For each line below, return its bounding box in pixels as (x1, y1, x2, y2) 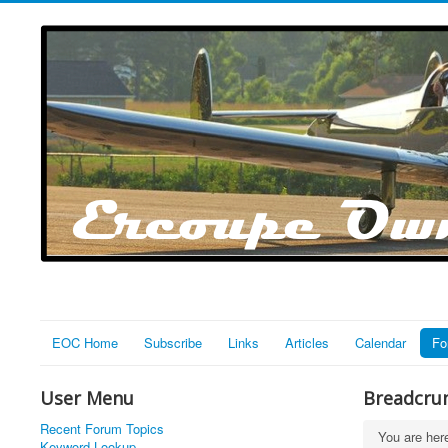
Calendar (355, 333, 406, 352)
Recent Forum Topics (40, 419, 164, 438)
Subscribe (144, 333, 202, 352)
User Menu (40, 386, 134, 410)
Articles (285, 333, 329, 352)
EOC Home (52, 333, 118, 352)
